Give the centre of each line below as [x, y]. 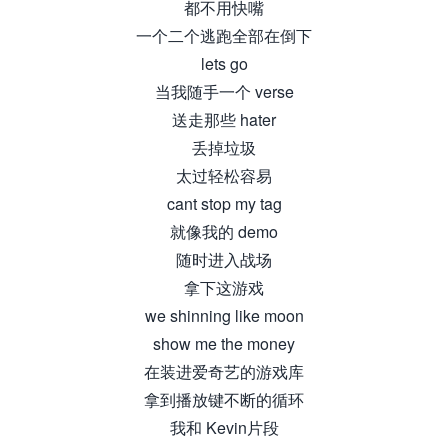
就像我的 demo [224, 231]
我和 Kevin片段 [224, 427]
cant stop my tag [224, 203]
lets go [224, 63]
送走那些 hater [224, 119]
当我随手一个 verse [224, 91]
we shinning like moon [224, 315]
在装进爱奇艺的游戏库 [224, 371]
